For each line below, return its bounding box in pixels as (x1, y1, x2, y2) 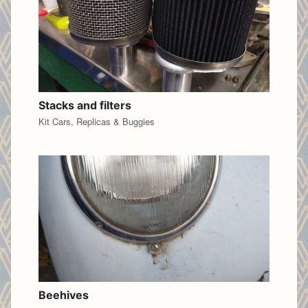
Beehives (38, 288, 89, 302)
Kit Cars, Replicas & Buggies (38, 114, 155, 128)
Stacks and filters (38, 98, 131, 112)
